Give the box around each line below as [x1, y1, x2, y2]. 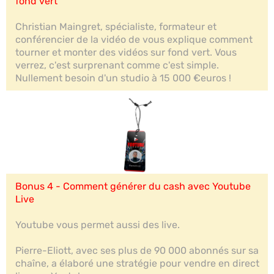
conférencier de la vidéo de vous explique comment [15, 33, 253, 45]
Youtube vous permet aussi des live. [15, 218, 180, 231]
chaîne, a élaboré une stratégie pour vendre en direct [15, 257, 259, 269]
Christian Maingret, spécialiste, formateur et [15, 20, 217, 32]
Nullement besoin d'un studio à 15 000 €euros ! [15, 72, 231, 84]
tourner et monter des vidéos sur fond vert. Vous [15, 46, 237, 58]
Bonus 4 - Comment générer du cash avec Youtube [15, 180, 251, 192]
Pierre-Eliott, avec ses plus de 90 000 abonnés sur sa [15, 244, 259, 256]
